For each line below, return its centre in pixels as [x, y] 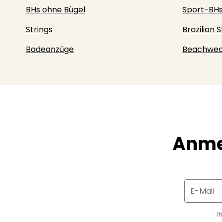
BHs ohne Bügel [55, 10]
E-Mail [202, 191]
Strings [39, 29]
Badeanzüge [50, 49]
